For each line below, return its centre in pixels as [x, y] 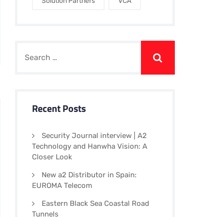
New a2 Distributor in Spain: [89, 175]
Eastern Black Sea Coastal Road [95, 203]
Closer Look [52, 157]
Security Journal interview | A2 [94, 136]
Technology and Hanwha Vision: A [90, 146]
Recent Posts [59, 108]
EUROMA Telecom [62, 186]
